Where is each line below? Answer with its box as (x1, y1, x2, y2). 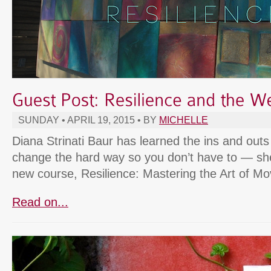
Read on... (12, 195, 68, 209)
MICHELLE (159, 115, 208, 126)
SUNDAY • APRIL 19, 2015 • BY (18, 115, 159, 126)
